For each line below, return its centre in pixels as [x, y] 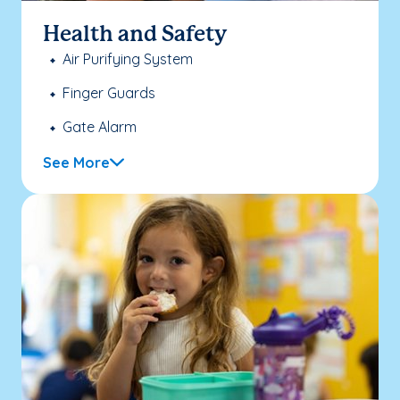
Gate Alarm [100, 126]
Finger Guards [109, 92]
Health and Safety [135, 35]
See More [76, 162]
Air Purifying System [128, 58]
